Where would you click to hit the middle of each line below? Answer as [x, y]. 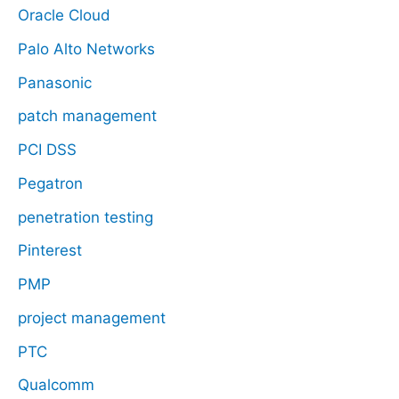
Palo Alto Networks [86, 49]
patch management [87, 116]
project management [92, 318]
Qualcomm [56, 385]
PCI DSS [47, 150]
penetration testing [85, 217]
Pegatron [50, 183]
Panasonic [55, 82]
